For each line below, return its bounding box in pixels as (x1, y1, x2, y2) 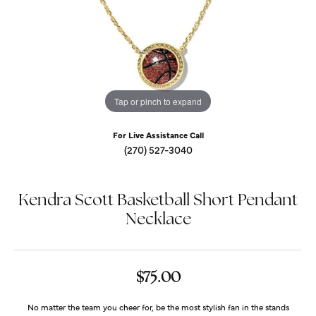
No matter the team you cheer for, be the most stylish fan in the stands (27, 301, 289, 312)
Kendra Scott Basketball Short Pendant (18, 193, 298, 209)
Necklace (125, 212, 191, 229)
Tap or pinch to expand (114, 95, 202, 107)
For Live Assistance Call (112, 129, 204, 140)
